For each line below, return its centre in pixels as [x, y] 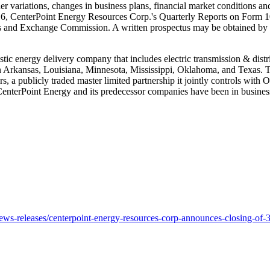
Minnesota [105, 69]
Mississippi [151, 69]
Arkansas [21, 69]
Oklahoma [197, 69]
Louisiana [62, 69]
